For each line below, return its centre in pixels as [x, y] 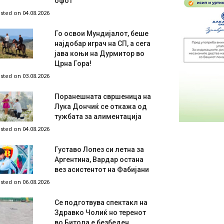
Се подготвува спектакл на [101, 202]
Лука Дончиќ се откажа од [101, 106]
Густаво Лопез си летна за [99, 149]
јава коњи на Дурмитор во [99, 53]
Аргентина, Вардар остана [99, 159]
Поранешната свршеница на [103, 96]
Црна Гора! [73, 63]
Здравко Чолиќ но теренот [100, 212]
